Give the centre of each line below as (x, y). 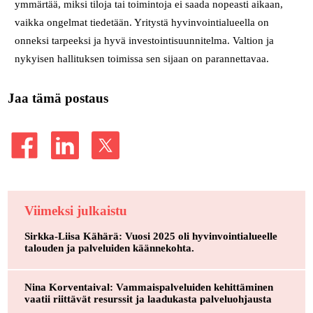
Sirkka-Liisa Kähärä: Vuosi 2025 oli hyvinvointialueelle (151, 236)
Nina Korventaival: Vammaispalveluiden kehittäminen (148, 287)
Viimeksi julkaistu (75, 211)
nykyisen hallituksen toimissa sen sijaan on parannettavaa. (142, 58)
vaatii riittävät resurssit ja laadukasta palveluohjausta (148, 299)
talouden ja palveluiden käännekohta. (109, 248)
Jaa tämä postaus (58, 98)
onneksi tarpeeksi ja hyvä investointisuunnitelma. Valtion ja (145, 40)
